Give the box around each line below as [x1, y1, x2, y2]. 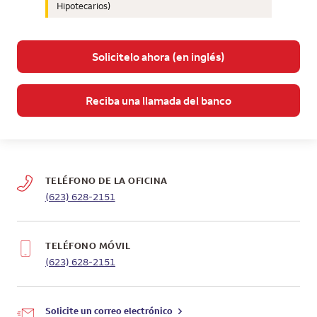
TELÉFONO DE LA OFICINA [45, 175, 168, 186]
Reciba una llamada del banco [86, 93, 231, 108]
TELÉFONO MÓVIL [45, 240, 130, 251]
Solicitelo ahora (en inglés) [92, 50, 225, 64]
